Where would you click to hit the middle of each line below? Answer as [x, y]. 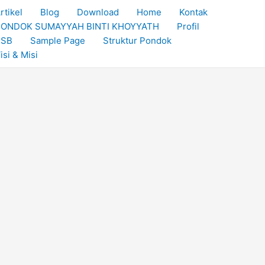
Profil [188, 26]
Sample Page [57, 41]
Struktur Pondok [137, 41]
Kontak [193, 12]
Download [98, 12]
